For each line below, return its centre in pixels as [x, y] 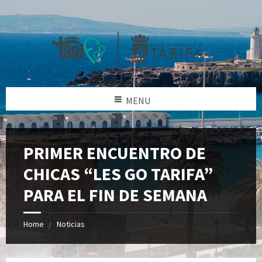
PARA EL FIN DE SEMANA [115, 194]
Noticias [71, 224]
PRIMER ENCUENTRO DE [115, 152]
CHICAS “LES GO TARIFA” [118, 173]
